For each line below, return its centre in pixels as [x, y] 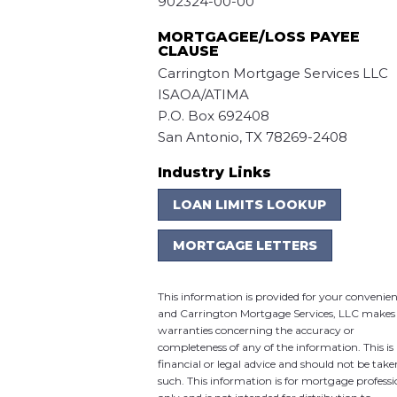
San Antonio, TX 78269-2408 [252, 137]
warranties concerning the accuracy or [256, 331]
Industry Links [214, 173]
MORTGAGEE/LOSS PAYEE [258, 37]
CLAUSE [188, 51]
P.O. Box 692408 [213, 116]
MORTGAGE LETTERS [245, 246]
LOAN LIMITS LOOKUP [249, 205]
